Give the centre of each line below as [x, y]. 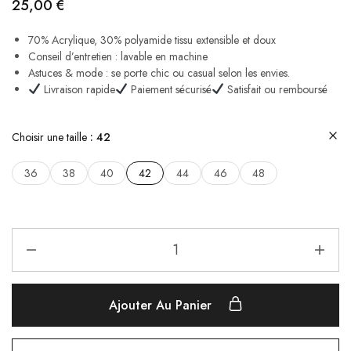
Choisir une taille [51, 138]
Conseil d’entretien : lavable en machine [118, 57]
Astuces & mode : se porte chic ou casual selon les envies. [159, 73]
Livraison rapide [78, 90]
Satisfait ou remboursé [275, 90]
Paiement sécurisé [169, 90]
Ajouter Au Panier [162, 306]
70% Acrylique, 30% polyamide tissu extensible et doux [152, 40]
